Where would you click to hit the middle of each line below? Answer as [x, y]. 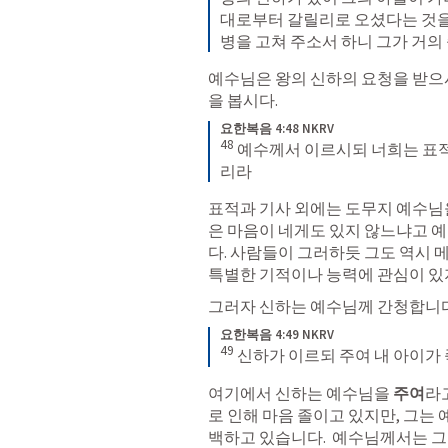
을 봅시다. [243, 99]
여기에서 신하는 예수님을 [300, 392]
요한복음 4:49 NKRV [277, 335]
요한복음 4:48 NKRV [277, 128]
